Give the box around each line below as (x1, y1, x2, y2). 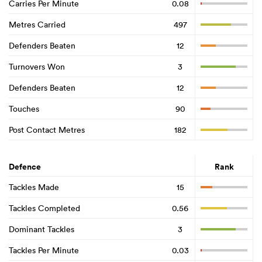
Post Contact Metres (9, 124, 85, 135)
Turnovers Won (9, 61, 65, 72)
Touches (9, 103, 39, 114)
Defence (9, 161, 41, 173)
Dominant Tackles (9, 223, 74, 235)
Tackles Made (9, 181, 59, 192)
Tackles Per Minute (9, 244, 79, 256)
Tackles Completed (9, 202, 80, 213)
